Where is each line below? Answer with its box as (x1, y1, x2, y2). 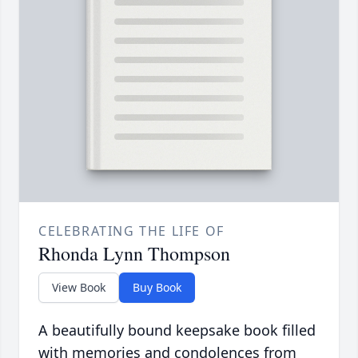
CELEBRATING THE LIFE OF (38, 221, 225, 240)
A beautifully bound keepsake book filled (38, 320, 316, 340)
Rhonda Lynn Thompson (38, 240, 230, 266)
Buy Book (133, 279, 181, 295)
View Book (52, 279, 105, 295)
